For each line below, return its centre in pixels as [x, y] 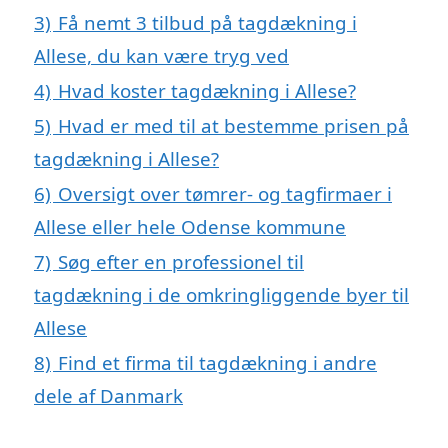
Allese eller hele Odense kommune [190, 227]
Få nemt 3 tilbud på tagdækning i [207, 23]
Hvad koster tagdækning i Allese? [207, 91]
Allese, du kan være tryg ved [161, 56]
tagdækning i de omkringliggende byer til [221, 295]
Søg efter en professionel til [181, 262]
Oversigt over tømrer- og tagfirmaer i [225, 194]
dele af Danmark [108, 396]
